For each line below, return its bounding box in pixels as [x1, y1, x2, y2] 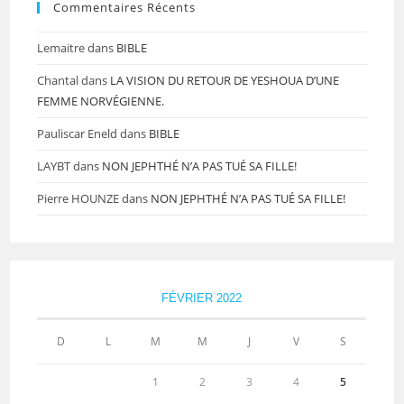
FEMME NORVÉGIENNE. [37, 92, 165, 109]
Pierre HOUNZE [37, 189, 120, 207]
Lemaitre [37, 39, 86, 56]
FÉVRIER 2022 [161, 290, 243, 305]
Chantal [37, 71, 79, 88]
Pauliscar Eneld [37, 124, 118, 142]
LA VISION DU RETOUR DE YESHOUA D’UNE [110, 71, 340, 88]
